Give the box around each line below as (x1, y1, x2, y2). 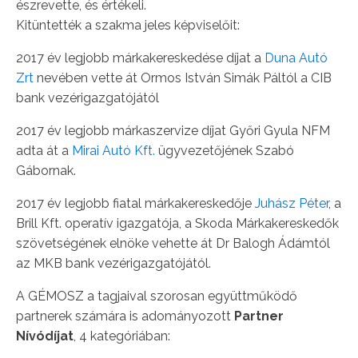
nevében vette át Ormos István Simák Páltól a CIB (34, 70, 332, 86)
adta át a (16, 143, 72, 158)
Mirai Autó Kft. (72, 143, 155, 158)
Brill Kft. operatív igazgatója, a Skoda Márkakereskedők (16, 216, 339, 231)
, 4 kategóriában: (74, 328, 170, 344)
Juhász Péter (255, 196, 328, 211)
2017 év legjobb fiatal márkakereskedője (16, 196, 255, 211)
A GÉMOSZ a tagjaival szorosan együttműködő (16, 288, 297, 304)
